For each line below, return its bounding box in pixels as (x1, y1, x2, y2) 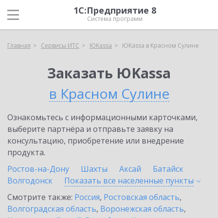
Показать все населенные (64, 175, 165, 186)
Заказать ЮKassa (47, 64, 171, 82)
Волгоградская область (7, 203, 96, 214)
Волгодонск (7, 175, 53, 186)
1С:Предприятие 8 (73, 4, 156, 16)
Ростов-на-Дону (7, 163, 69, 174)
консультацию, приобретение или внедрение (7, 135, 184, 146)
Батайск (153, 163, 183, 174)
